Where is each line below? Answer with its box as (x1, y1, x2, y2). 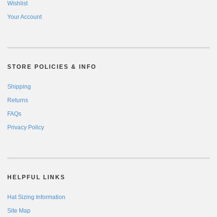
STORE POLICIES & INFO (7, 63, 96, 70)
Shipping (7, 83, 31, 90)
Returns (7, 97, 28, 104)
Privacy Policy (7, 124, 44, 131)
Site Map (7, 207, 31, 214)
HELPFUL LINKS (7, 174, 65, 181)
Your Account (7, 14, 42, 20)
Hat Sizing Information (7, 194, 65, 201)
